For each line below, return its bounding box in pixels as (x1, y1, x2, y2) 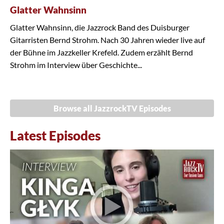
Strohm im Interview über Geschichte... (10, 60, 142, 70)
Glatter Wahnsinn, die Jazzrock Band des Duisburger (10, 22, 189, 32)
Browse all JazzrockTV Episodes (53, 103, 171, 113)
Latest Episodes (10, 128, 100, 143)
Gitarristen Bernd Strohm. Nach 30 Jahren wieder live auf (10, 35, 205, 45)
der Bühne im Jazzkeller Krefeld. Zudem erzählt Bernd (10, 47, 193, 57)
